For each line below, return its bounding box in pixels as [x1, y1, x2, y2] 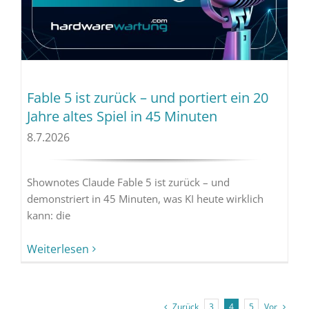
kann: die [26, 208, 70, 223]
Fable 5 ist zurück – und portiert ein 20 [26, 88, 268, 108]
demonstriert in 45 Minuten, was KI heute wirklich [26, 192, 263, 206]
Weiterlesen [26, 241, 89, 257]
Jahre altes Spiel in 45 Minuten [26, 107, 217, 126]
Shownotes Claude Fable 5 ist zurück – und [26, 175, 230, 190]
